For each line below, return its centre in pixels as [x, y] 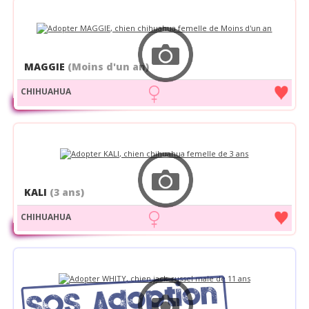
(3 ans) [67, 192]
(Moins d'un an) [108, 67]
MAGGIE [46, 67]
